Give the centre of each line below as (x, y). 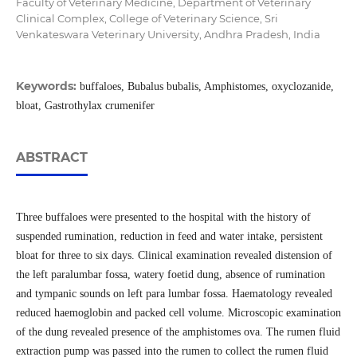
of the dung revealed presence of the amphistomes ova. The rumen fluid (178, 332)
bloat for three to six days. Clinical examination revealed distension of (174, 256)
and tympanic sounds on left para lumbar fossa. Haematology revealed (174, 294)
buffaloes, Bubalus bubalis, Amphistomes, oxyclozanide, (206, 87)
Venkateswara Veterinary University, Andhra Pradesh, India (168, 34)
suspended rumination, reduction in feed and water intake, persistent (169, 237)
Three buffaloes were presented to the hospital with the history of (163, 218)
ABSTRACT (51, 158)
